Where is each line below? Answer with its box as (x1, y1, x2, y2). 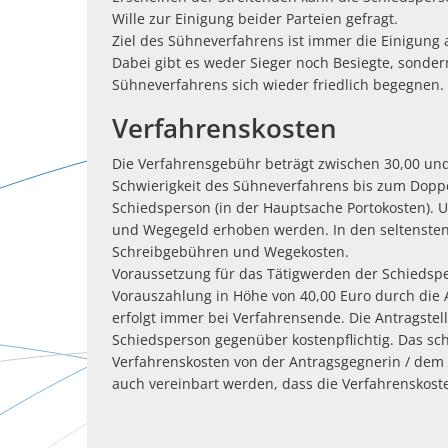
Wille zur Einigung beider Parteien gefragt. (112, 9, 398, 28)
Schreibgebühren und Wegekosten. (112, 242, 353, 261)
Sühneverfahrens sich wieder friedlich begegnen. (112, 75, 444, 94)
